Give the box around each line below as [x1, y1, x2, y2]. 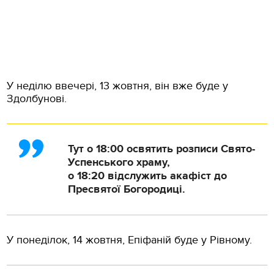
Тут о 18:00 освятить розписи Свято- [68, 142, 256, 156]
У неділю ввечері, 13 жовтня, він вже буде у [7, 79, 229, 92]
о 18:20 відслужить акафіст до [68, 169, 228, 183]
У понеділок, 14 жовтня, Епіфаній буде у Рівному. [7, 233, 253, 246]
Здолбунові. [7, 92, 67, 105]
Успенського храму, [68, 155, 171, 169]
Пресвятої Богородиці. [68, 182, 186, 196]
